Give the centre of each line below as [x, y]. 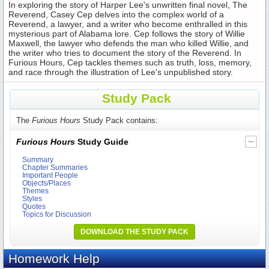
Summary [38, 159]
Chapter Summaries [55, 167]
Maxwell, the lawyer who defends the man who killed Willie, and [128, 43]
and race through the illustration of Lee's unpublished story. [121, 72]
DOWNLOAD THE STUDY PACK [134, 231]
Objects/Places [47, 183]
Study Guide [102, 141]
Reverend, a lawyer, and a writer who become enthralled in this [128, 24]
